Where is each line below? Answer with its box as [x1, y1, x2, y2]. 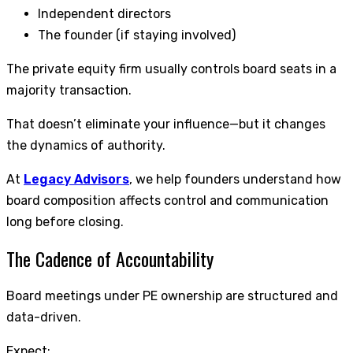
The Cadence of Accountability [6, 244, 214, 273]
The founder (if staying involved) [38, 28, 236, 43]
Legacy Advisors [24, 172, 129, 188]
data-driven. [6, 310, 81, 325]
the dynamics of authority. [6, 138, 165, 154]
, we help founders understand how [129, 172, 341, 188]
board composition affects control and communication [6, 193, 329, 209]
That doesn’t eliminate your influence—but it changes [6, 117, 325, 132]
